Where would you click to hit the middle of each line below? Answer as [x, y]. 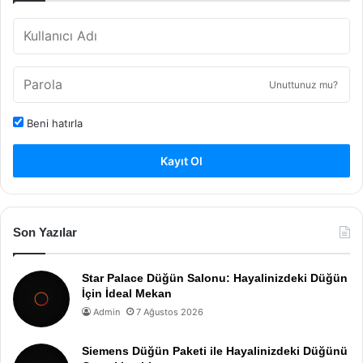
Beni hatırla [53, 123]
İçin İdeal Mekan [127, 293]
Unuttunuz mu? [303, 85]
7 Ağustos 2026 [170, 312]
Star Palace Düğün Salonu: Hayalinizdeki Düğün [215, 278]
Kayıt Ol [181, 161]
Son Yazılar [45, 232]
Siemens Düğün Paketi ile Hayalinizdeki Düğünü [215, 351]
